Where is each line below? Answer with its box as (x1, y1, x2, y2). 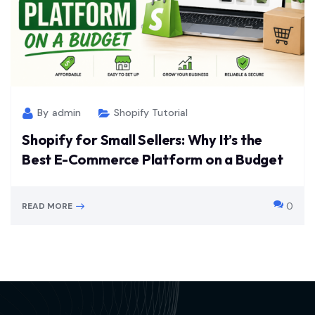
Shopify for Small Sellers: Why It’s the (22, 130, 263, 148)
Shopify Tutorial (114, 105, 188, 119)
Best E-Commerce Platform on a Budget (22, 150, 283, 168)
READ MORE (22, 200, 72, 212)
